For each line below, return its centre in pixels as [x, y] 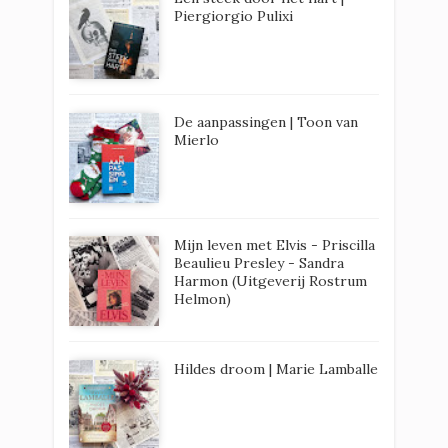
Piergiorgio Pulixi [233, 16]
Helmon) [202, 299]
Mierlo [196, 139]
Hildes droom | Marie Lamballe [276, 368]
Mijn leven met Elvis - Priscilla [274, 245]
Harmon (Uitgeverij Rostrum [270, 281]
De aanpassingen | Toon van [266, 121]
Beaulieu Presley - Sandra [259, 263]
